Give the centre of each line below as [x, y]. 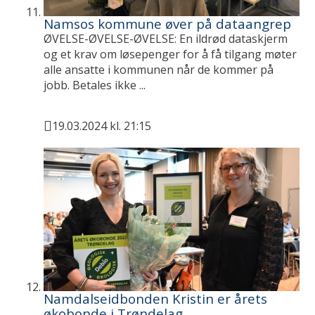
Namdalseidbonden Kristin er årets [156, 299]
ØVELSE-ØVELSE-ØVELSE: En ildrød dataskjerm [166, 39]
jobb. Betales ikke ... [95, 85]
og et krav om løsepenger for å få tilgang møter [171, 54]
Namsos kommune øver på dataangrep [168, 24]
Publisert [69, 135]
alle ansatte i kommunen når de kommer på [159, 70]
